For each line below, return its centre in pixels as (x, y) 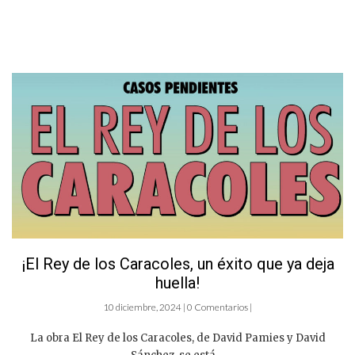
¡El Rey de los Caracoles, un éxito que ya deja (177, 264)
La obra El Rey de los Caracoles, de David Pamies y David (177, 338)
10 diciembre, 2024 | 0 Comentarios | (177, 307)
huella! (177, 283)
